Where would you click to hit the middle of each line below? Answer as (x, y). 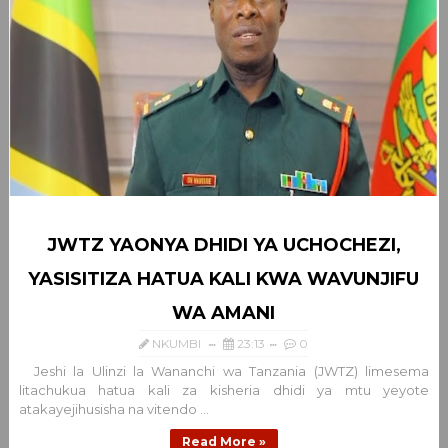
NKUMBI (177, 343)
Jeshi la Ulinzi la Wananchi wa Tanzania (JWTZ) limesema (224, 371)
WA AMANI (224, 313)
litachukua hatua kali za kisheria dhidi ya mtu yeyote (224, 390)
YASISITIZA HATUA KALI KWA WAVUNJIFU (224, 279)
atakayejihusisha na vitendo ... (113, 409)
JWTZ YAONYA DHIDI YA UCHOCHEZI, (223, 245)
